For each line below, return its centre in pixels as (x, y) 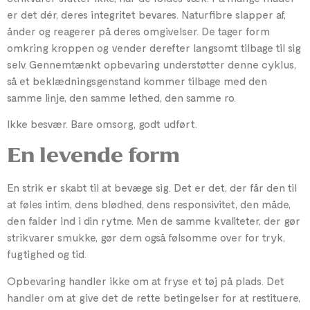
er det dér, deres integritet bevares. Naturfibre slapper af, (146, 14)
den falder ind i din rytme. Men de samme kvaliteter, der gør (154, 221)
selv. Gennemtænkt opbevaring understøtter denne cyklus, (152, 64)
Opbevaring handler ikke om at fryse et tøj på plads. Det (146, 280)
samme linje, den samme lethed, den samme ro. (121, 97)
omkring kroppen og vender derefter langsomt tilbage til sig (154, 47)
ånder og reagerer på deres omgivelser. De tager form (138, 30)
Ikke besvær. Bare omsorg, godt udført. (102, 124)
